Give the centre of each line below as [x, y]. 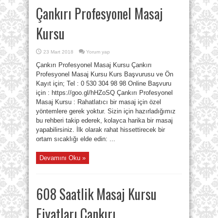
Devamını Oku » [63, 158]
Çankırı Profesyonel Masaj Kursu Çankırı [94, 65]
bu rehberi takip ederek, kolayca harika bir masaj [104, 120]
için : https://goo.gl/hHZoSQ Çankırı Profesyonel [104, 93]
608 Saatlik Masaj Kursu [96, 194]
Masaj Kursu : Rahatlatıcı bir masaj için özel [99, 102]
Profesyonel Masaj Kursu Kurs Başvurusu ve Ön [105, 74]
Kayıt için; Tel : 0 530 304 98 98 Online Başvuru [104, 83]
